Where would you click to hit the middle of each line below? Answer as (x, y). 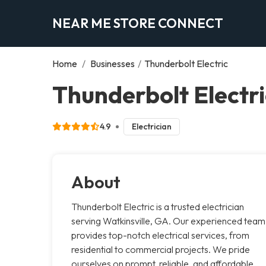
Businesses (113, 63)
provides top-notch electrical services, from (160, 235)
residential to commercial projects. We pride (161, 249)
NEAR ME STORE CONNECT (138, 23)
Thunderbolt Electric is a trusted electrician (158, 206)
